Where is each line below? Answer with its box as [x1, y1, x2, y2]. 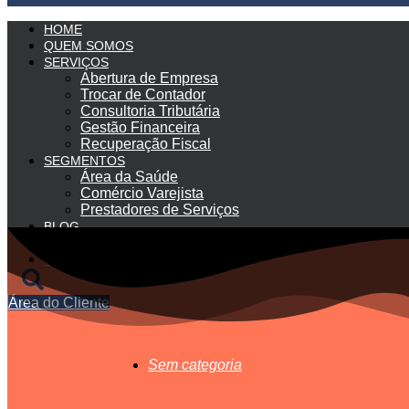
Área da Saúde [80, 168, 178, 184]
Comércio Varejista [80, 184, 204, 201]
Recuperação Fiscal [80, 135, 211, 152]
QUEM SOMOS [44, 37, 133, 53]
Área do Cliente [8, 294, 110, 310]
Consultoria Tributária [80, 102, 220, 119]
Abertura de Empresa [80, 69, 218, 86]
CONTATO [44, 251, 105, 267]
